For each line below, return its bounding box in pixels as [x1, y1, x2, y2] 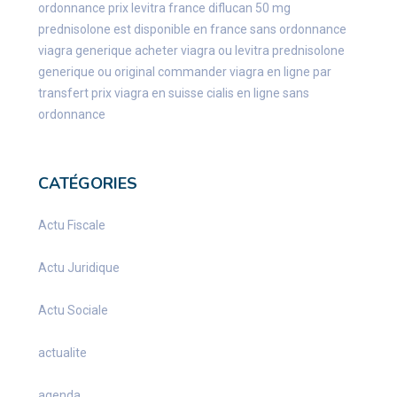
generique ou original [37, 65, 155, 80]
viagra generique [37, 43, 132, 58]
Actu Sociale [37, 303, 108, 318]
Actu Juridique [37, 261, 120, 276]
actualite [37, 346, 87, 361]
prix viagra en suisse [90, 86, 204, 101]
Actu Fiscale [37, 218, 105, 233]
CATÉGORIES [37, 173, 137, 195]
